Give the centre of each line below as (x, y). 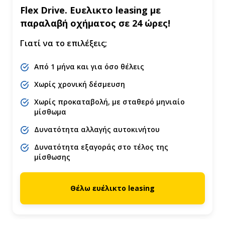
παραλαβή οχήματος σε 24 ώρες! (95, 23)
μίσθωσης (52, 157)
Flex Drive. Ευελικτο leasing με (90, 10)
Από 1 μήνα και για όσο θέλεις (89, 67)
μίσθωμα (50, 112)
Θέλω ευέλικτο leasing (113, 188)
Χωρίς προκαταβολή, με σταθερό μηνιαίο (109, 102)
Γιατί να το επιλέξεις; (64, 43)
